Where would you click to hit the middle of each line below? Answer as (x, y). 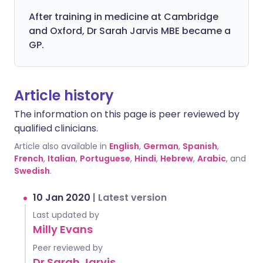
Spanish (200, 146)
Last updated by (66, 215)
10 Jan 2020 (63, 198)
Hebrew (177, 159)
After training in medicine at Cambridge (124, 17)
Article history (64, 95)
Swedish (32, 171)
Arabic (212, 159)
